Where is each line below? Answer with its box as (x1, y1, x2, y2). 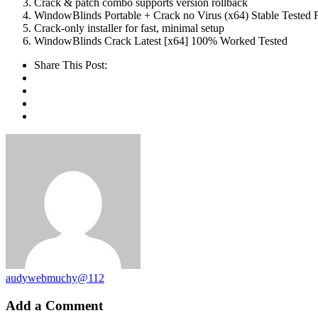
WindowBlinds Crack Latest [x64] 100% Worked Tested (34, 35, 287, 48)
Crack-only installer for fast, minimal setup (34, 22, 224, 35)
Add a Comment (6, 298, 103, 314)
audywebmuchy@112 (6, 272, 104, 285)
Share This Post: (34, 59, 107, 72)
